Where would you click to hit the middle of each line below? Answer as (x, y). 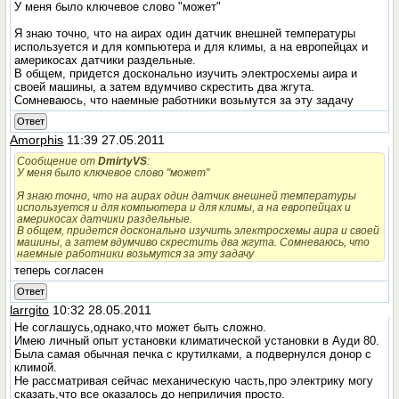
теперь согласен (61, 270)
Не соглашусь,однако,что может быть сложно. (141, 327)
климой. (36, 367)
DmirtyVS (123, 161)
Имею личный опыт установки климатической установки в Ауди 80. (197, 341)
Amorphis (37, 140)
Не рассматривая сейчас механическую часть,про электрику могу (194, 381)
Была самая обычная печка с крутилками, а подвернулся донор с (193, 354)
